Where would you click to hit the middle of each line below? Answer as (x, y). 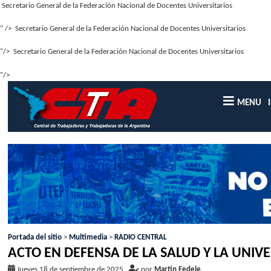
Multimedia (88, 238)
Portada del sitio (35, 238)
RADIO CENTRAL (141, 238)
